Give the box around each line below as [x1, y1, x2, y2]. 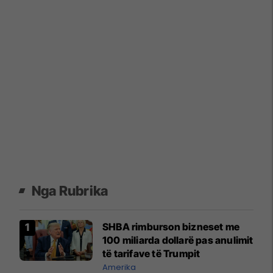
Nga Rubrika [32, 182, 108, 199]
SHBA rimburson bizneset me [102, 220, 240, 233]
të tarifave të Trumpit [102, 247, 200, 260]
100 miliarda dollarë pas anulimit [102, 233, 253, 246]
